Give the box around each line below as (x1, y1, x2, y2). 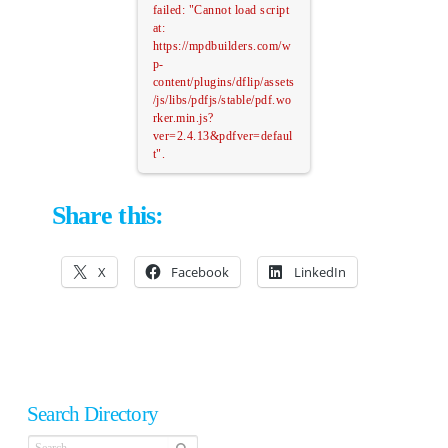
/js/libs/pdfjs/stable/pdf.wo (152, 93, 292, 107)
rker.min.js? (152, 111, 214, 125)
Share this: (51, 201, 164, 230)
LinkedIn (293, 262, 346, 281)
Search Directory (26, 401, 159, 425)
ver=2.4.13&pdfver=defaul (152, 129, 293, 143)
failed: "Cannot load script (152, 3, 290, 17)
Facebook (170, 262, 229, 281)
